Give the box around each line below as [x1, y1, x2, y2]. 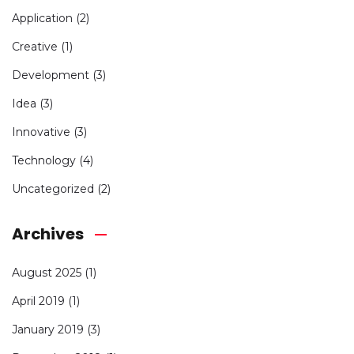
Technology [12, 153, 76, 168]
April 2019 [12, 293, 65, 308]
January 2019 [12, 322, 84, 337]
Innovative [12, 124, 70, 139]
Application [12, 10, 73, 25]
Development [12, 67, 89, 82]
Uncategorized [12, 181, 94, 196]
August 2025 [12, 265, 81, 280]
